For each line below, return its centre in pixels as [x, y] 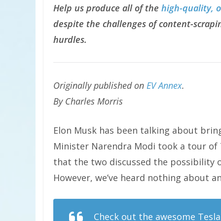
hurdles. [70, 39]
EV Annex [164, 85]
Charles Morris [93, 101]
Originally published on [100, 85]
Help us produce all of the [107, 8]
